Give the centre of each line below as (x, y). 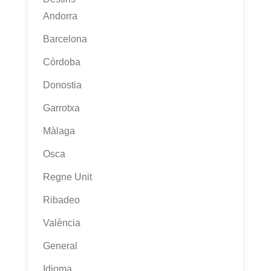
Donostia (62, 85)
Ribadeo (61, 200)
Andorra (60, 16)
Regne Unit (67, 177)
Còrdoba (62, 62)
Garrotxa (61, 108)
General (60, 246)
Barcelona (65, 39)
